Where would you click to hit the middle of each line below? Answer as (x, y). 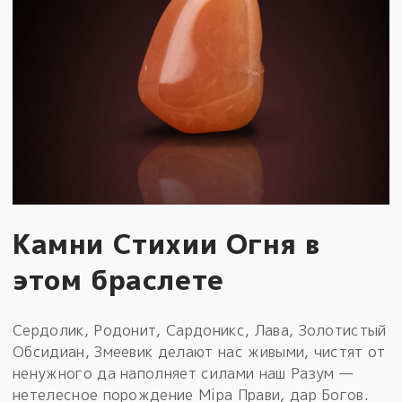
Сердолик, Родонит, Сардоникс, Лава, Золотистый (200, 331)
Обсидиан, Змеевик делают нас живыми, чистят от (199, 352)
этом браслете (118, 280)
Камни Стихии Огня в (166, 244)
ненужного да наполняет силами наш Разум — (183, 374)
